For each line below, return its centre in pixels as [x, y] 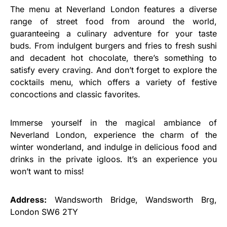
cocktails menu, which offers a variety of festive [113, 82]
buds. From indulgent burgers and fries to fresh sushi [113, 46]
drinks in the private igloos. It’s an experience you [113, 159]
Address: [28, 200]
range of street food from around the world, [113, 22]
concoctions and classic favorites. [75, 94]
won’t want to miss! [47, 172]
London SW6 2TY [44, 212]
